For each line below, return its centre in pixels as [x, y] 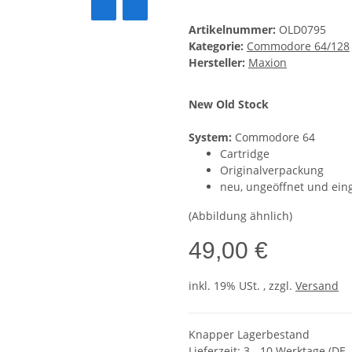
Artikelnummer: [234, 30]
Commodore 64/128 [298, 46]
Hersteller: [217, 63]
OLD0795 [302, 30]
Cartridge [245, 154]
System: [210, 137]
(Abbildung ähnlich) [240, 216]
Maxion [268, 63]
